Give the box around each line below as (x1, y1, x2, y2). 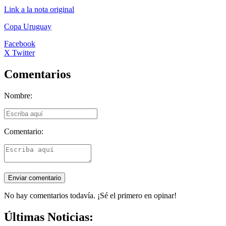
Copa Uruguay (4, 22, 51, 31)
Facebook (4, 39, 35, 48)
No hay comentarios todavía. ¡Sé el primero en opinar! (4, 191, 177, 200)
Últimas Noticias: (4, 210, 93, 223)
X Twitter (4, 48, 35, 57)
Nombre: (4, 91, 32, 100)
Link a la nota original (4, 5, 74, 14)
